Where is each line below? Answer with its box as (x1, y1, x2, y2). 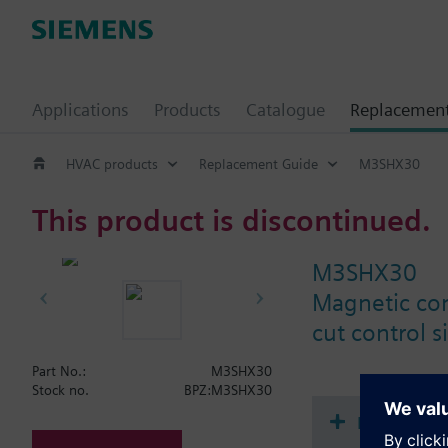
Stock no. (32, 382, 89, 398)
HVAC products (66, 155, 158, 172)
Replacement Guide (199, 155, 318, 172)
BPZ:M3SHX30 (184, 382, 272, 398)
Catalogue (246, 99, 325, 120)
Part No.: (32, 363, 86, 379)
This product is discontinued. (32, 201, 431, 238)
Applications (32, 99, 129, 120)
